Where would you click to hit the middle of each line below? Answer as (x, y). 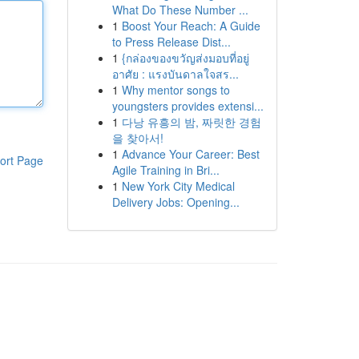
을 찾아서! (137, 138)
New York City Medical (178, 186)
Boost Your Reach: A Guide (191, 26)
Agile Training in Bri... (165, 170)
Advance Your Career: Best (190, 154)
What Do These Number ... (180, 10)
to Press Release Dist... (171, 42)
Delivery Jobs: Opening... (175, 202)
